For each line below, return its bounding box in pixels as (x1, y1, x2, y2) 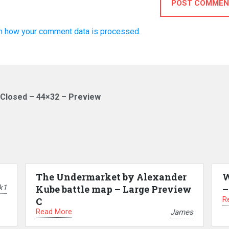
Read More (35, 207, 72, 216)
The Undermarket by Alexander (35, 171, 187, 183)
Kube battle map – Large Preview (35, 183, 192, 195)
